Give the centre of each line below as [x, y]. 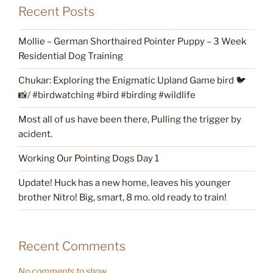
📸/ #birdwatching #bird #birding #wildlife [107, 95]
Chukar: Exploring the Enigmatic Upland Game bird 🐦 [132, 81]
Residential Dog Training [71, 56]
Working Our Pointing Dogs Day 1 [89, 159]
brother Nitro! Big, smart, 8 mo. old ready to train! [122, 198]
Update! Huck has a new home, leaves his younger [125, 183]
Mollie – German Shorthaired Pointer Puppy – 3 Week [132, 42]
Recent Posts [56, 11]
